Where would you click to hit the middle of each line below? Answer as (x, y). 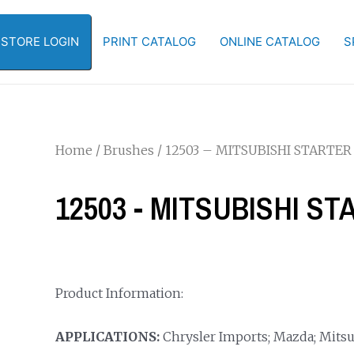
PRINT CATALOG (149, 41)
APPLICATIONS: (107, 337)
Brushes (128, 150)
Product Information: (119, 293)
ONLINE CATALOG (270, 41)
